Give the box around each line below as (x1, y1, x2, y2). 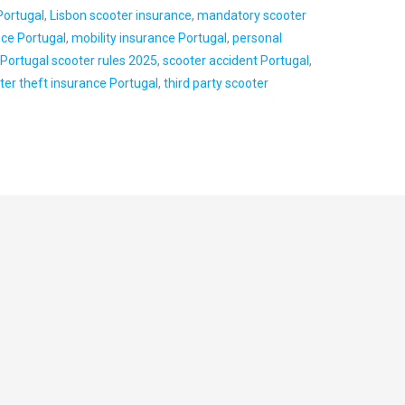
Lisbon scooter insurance (50, 8, 193, 24)
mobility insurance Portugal (71, 31, 228, 46)
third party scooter (164, 76, 269, 91)
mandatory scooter (197, 8, 307, 24)
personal (232, 31, 283, 46)
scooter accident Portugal (163, 53, 310, 69)
